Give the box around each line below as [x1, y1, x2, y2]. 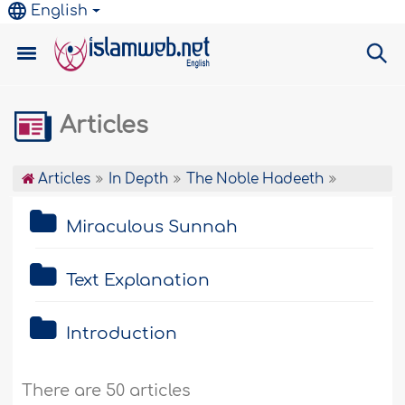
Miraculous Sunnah [66, 218, 239, 236]
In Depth [108, 172, 169, 187]
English [31, 3, 89, 19]
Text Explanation [66, 271, 211, 289]
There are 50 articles [22, 381, 192, 400]
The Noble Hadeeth [186, 172, 325, 187]
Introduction [66, 325, 178, 343]
